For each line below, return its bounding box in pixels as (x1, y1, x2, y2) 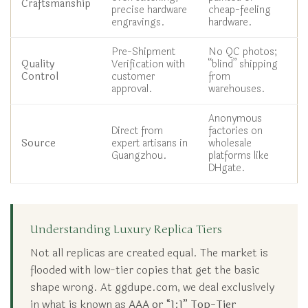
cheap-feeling (208, 1, 271, 18)
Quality (21, 56, 55, 72)
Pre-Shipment (111, 43, 175, 60)
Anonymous (208, 110, 262, 126)
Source (21, 135, 56, 151)
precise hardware (111, 1, 187, 18)
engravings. (111, 14, 165, 30)
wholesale (208, 135, 252, 151)
